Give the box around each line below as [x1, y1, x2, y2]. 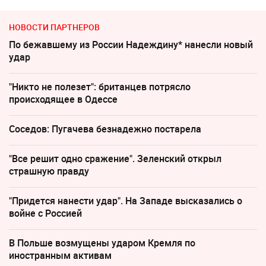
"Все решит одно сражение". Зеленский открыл [9, 152, 221, 166]
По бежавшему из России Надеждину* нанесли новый [9, 38, 253, 52]
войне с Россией [9, 207, 82, 220]
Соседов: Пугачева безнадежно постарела [9, 122, 201, 136]
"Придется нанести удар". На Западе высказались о [9, 194, 242, 208]
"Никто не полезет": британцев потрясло [9, 80, 191, 94]
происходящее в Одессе [9, 93, 118, 106]
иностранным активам [9, 249, 112, 262]
